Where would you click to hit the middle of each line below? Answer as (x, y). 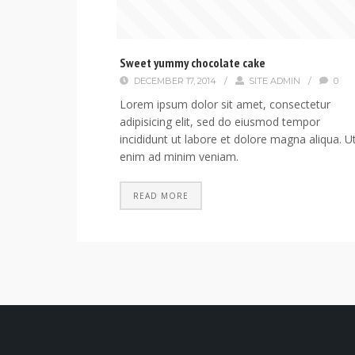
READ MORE (161, 196)
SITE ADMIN (275, 81)
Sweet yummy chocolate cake (193, 63)
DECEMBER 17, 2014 (175, 81)
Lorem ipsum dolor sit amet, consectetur (225, 105)
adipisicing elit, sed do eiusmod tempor (220, 122)
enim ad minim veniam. (179, 157)
